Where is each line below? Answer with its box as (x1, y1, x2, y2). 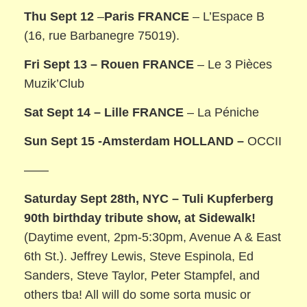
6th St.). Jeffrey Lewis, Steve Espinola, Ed (24, 249, 254, 263)
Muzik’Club (24, 76, 85, 90)
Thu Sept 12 (24, 9, 98, 23)
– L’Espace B (189, 9, 265, 23)
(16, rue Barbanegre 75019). (24, 28, 180, 42)
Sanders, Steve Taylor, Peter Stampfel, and (24, 268, 260, 282)
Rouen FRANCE (101, 57, 195, 71)
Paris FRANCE (104, 9, 190, 23)
